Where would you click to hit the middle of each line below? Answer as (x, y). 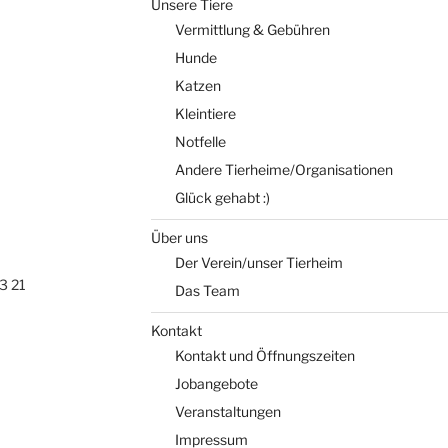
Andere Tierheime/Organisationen (283, 170)
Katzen (197, 86)
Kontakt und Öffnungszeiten (264, 356)
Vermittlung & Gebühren (252, 30)
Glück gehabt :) (222, 198)
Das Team (207, 291)
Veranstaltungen (227, 412)
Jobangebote (216, 384)
